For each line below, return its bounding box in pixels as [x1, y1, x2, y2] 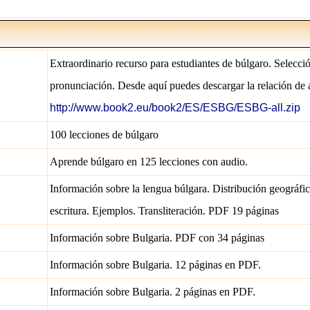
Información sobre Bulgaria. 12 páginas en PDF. [50, 259, 261, 271]
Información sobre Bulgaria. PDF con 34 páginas [50, 232, 264, 244]
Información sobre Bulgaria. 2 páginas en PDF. [50, 286, 255, 298]
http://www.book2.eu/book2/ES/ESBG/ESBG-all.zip [50, 102, 300, 113]
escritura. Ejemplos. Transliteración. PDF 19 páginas [50, 205, 279, 217]
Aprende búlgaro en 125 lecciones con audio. [50, 156, 248, 167]
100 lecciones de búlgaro [50, 129, 158, 140]
